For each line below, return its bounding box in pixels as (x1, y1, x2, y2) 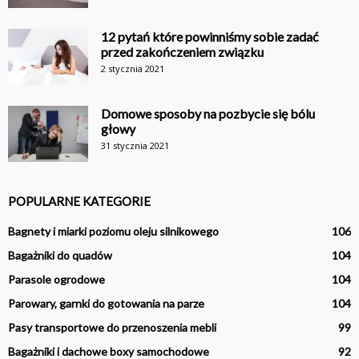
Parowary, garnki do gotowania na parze (8, 296, 204, 310)
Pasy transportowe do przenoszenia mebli (8, 320, 216, 334)
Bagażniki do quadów (8, 248, 112, 262)
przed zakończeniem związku (101, 43, 264, 59)
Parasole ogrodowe (8, 272, 105, 286)
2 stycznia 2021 (101, 62, 164, 75)
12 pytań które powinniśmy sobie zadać (101, 28, 318, 44)
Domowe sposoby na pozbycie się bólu (101, 105, 315, 121)
